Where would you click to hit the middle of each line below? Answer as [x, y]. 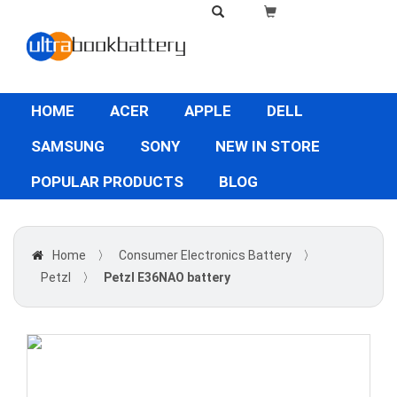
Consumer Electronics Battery [205, 255]
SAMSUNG [68, 146]
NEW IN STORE [268, 146]
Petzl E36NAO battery [167, 277]
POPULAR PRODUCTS [107, 182]
